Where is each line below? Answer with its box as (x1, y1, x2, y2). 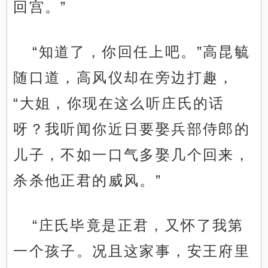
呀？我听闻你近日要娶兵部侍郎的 (13, 121, 251, 138)
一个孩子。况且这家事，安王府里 (13, 243, 251, 260)
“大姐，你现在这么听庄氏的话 (13, 95, 225, 112)
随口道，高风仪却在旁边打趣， (13, 69, 234, 86)
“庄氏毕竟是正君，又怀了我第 (32, 217, 244, 234)
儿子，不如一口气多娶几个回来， (13, 147, 251, 163)
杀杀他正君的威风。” (13, 172, 162, 189)
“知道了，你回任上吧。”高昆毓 (32, 44, 251, 60)
